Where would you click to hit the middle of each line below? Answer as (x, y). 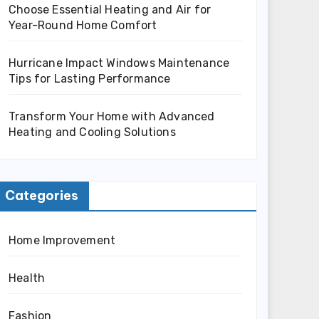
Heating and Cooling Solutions (92, 132)
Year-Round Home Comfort (83, 25)
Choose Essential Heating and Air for (110, 9)
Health (27, 278)
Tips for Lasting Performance (90, 78)
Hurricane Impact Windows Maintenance (119, 63)
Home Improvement (62, 240)
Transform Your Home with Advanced (112, 116)
